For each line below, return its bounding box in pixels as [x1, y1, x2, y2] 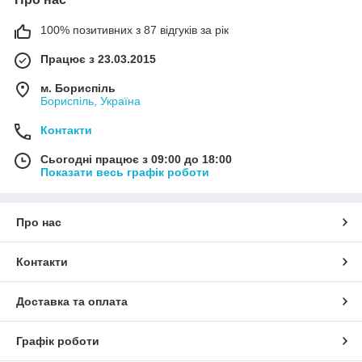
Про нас [16, 215, 61, 229]
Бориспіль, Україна [40, 94, 141, 107]
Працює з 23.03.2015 [40, 52, 156, 65]
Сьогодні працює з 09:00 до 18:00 [40, 152, 232, 166]
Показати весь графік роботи [40, 165, 209, 179]
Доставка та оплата [16, 294, 128, 308]
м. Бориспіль [40, 81, 116, 95]
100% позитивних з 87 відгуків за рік [40, 23, 229, 36]
